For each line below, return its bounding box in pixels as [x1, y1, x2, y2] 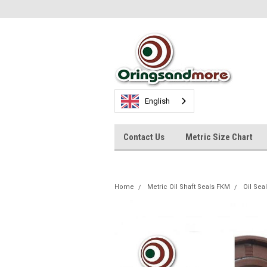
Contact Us [123, 132, 164, 142]
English [145, 97, 170, 105]
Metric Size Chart [185, 132, 253, 142]
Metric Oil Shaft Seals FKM [147, 183, 230, 191]
